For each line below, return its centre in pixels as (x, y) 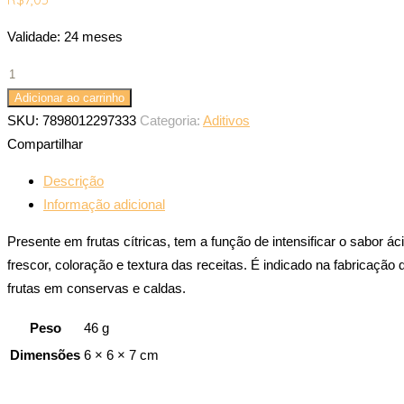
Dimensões (45, 354)
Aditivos (226, 120)
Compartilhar (45, 143)
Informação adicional (104, 204)
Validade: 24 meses (65, 36)
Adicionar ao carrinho (69, 97)
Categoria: (171, 120)
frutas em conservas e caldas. (96, 288)
